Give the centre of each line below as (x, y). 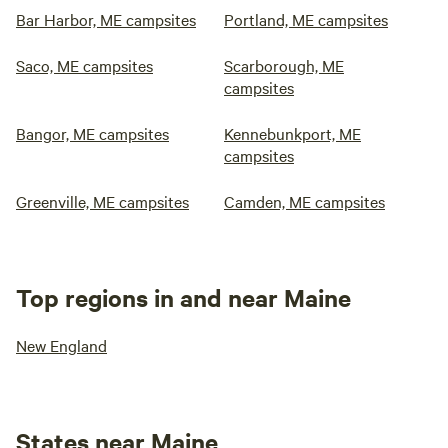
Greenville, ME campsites (102, 201)
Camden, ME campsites (304, 201)
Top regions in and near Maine (183, 297)
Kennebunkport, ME (292, 133)
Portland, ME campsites (306, 19)
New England (61, 345)
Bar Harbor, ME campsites (106, 19)
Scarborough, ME (284, 65)
